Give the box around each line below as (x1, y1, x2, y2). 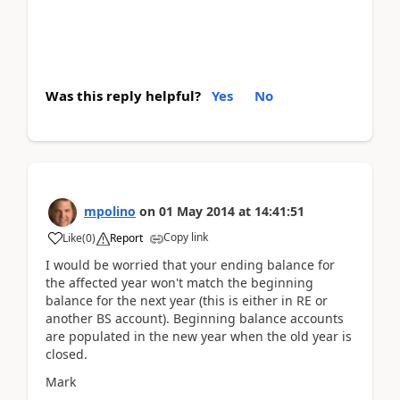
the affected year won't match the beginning (46, 274, 313, 291)
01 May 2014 (159, 203, 235, 220)
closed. (46, 346, 87, 362)
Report (110, 230, 143, 246)
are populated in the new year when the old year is (46, 328, 352, 345)
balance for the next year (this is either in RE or (46, 292, 328, 309)
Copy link (163, 229, 208, 245)
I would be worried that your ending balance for (46, 256, 335, 273)
